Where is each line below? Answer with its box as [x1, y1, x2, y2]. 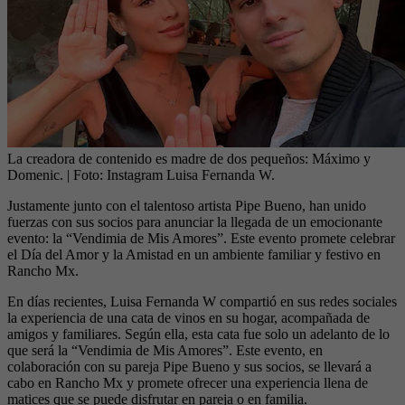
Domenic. [7, 166, 63, 183]
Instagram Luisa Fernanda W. [107, 166, 275, 183]
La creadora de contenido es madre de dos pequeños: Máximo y [7, 150, 371, 166]
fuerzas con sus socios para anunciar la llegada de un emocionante [7, 213, 382, 230]
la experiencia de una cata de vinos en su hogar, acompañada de [7, 309, 370, 325]
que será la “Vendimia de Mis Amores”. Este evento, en [7, 342, 323, 358]
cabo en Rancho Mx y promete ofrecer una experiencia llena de [7, 374, 368, 391]
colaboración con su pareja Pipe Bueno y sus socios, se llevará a [7, 358, 372, 374]
